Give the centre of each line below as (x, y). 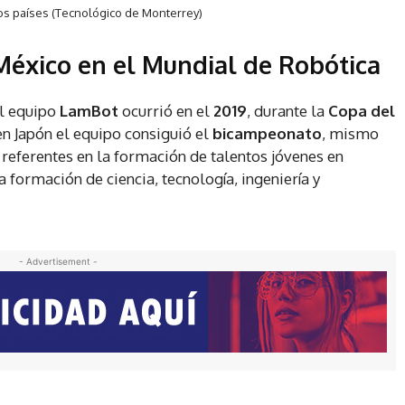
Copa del (362, 111)
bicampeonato (267, 134)
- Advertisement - (58, 262)
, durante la (287, 111)
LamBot (91, 111)
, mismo (350, 134)
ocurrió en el (168, 111)
